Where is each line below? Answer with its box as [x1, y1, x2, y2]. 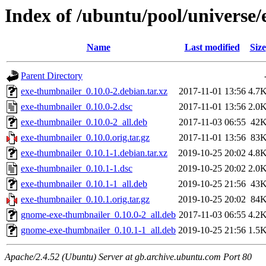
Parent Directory [21, 71, 83, 81]
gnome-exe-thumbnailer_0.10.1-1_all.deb [21, 225, 176, 236]
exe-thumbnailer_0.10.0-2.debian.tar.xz [21, 86, 167, 97]
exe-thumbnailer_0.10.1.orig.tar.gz [21, 194, 150, 205]
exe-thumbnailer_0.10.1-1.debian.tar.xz [21, 148, 167, 159]
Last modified [184, 42, 240, 53]
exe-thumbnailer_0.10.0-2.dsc [21, 102, 132, 112]
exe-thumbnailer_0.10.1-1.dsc [21, 163, 132, 174]
